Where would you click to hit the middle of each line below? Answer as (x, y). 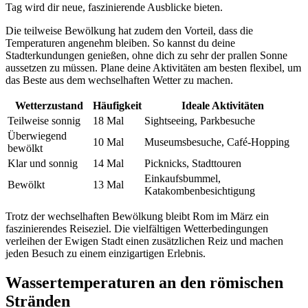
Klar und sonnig (43, 163)
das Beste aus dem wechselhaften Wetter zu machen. (119, 80)
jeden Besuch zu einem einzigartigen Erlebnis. (106, 253)
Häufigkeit (117, 105)
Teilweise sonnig (44, 120)
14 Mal (108, 163)
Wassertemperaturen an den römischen (144, 282)
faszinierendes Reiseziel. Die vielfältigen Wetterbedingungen (137, 228)
